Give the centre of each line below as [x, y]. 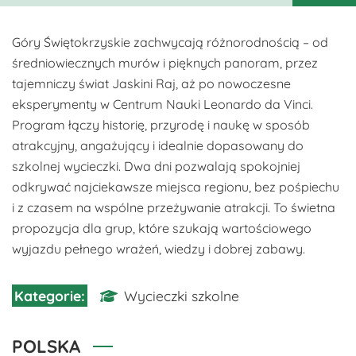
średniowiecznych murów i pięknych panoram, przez [165, 63]
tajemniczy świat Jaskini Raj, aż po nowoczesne [151, 83]
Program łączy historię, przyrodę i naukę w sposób [161, 125]
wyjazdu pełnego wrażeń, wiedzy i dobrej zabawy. [159, 249]
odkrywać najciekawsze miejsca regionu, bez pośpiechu [176, 187]
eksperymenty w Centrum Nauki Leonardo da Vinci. [163, 104]
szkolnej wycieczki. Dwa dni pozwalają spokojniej [156, 166]
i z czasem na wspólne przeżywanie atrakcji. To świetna [174, 207]
